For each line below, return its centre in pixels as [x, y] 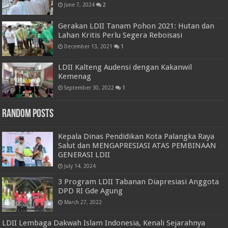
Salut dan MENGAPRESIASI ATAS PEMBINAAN [137, 145]
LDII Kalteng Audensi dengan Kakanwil [125, 67]
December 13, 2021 [89, 46]
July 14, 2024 [80, 166]
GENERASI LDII [84, 154]
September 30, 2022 [89, 87]
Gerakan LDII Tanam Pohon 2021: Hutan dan [136, 26]
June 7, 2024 [80, 5]
